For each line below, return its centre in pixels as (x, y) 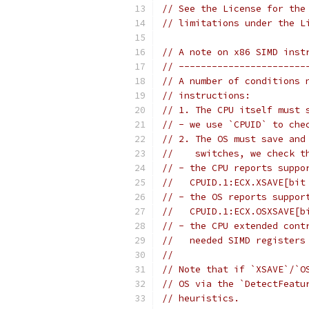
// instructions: (206, 96)
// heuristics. (201, 298)
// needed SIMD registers (234, 240)
